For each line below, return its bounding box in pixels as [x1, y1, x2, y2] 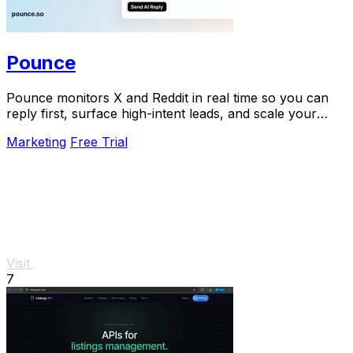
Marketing [6, 133, 66, 150]
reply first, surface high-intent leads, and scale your [6, 105, 317, 121]
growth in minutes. [6, 121, 117, 137]
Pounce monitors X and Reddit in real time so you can [6, 89, 329, 106]
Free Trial [70, 133, 128, 150]
